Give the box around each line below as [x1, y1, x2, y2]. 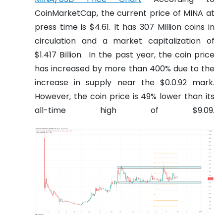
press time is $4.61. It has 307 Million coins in [35, 21, 215, 33]
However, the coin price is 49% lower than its [35, 90, 215, 102]
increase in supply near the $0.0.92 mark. [35, 76, 215, 88]
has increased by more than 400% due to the [35, 62, 215, 74]
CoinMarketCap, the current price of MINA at [35, 7, 215, 19]
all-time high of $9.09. [35, 104, 215, 116]
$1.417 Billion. [35, 49, 86, 60]
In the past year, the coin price [89, 49, 215, 60]
